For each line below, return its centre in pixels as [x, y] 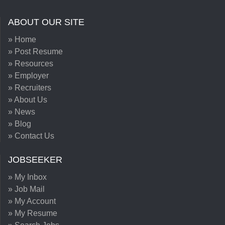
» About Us [28, 100]
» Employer [28, 76]
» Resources [31, 64]
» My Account [32, 201]
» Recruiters [30, 88]
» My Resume [33, 213]
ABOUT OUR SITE [46, 22]
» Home [22, 39]
